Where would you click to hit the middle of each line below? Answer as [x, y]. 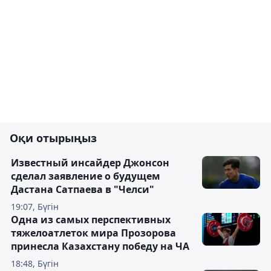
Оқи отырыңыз [53, 138]
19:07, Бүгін [35, 207]
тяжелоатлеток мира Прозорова [93, 233]
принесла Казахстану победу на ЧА [100, 246]
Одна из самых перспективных [91, 220]
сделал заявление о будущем [86, 176]
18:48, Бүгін [35, 263]
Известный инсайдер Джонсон [90, 163]
